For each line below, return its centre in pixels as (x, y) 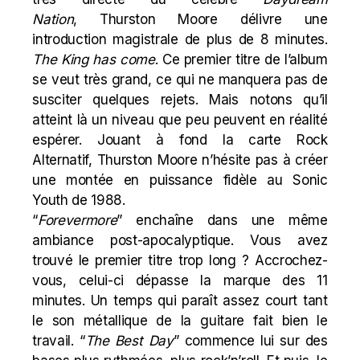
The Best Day (129, 341)
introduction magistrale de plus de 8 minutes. (180, 39)
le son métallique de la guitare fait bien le (180, 321)
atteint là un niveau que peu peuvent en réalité (180, 120)
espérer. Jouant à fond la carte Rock (180, 140)
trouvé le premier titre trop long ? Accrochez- (180, 260)
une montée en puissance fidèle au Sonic (180, 180)
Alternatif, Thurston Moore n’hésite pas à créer (180, 160)
